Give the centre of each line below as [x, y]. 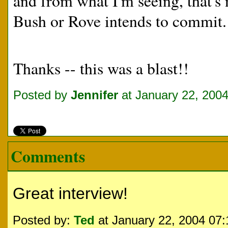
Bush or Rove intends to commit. [120, 21]
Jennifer [94, 95]
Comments [48, 156]
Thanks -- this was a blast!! [101, 68]
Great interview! [70, 193]
